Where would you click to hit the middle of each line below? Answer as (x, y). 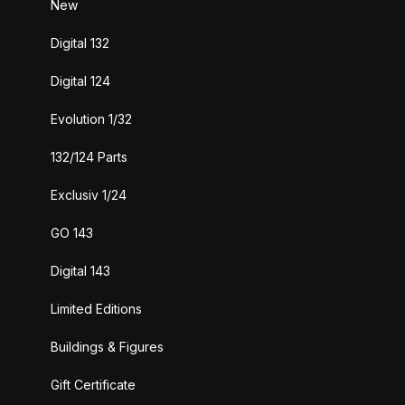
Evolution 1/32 (91, 118)
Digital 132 (80, 42)
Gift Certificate (93, 384)
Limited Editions (96, 308)
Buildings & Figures (107, 346)
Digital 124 (80, 80)
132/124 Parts (89, 156)
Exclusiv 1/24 (89, 194)
